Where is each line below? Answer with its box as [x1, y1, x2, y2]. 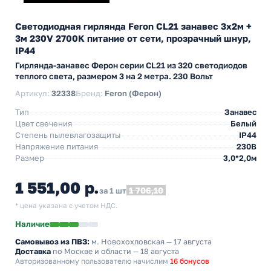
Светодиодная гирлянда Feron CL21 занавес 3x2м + [15, 21, 252, 31]
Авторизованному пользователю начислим [15, 256, 170, 266]
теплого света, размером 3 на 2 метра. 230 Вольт [15, 71, 213, 81]
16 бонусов [170, 256, 209, 266]
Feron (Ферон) [105, 88, 162, 98]
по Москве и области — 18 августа [51, 247, 179, 256]
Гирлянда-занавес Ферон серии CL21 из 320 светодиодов [15, 60, 247, 70]
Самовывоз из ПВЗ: [15, 237, 90, 246]
